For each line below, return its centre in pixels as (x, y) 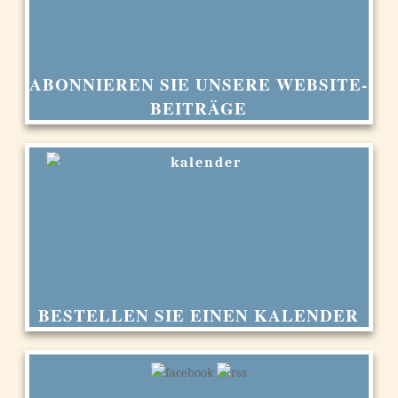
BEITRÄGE (199, 108)
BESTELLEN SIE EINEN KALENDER (199, 315)
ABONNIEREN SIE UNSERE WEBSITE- (199, 84)
